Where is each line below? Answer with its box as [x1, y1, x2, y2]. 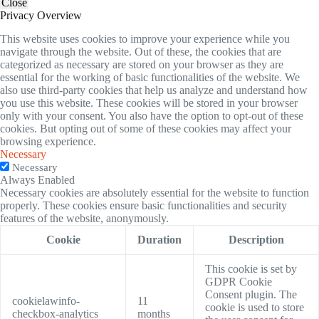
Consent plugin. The [205, 288, 297, 301]
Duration [137, 234, 182, 246]
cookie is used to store [205, 301, 304, 314]
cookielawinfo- [12, 295, 80, 308]
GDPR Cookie [205, 276, 272, 288]
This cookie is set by [205, 263, 297, 276]
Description [228, 234, 284, 246]
